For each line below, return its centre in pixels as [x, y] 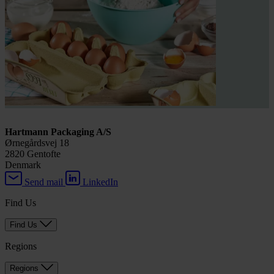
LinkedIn [100, 182]
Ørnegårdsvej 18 [37, 143]
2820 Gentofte [33, 154]
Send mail [44, 182]
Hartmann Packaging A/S [58, 132]
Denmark [23, 165]
